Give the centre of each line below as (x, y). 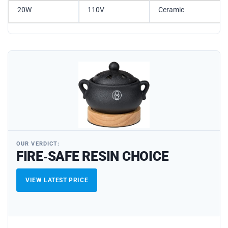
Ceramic (171, 10)
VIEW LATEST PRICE (57, 180)
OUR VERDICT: (38, 144)
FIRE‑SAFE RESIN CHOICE (93, 156)
